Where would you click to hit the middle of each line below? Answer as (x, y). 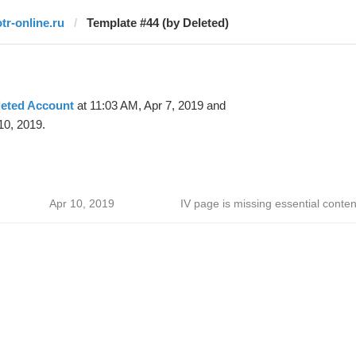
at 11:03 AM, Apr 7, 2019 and (149, 105)
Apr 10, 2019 (81, 203)
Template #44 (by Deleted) (157, 23)
